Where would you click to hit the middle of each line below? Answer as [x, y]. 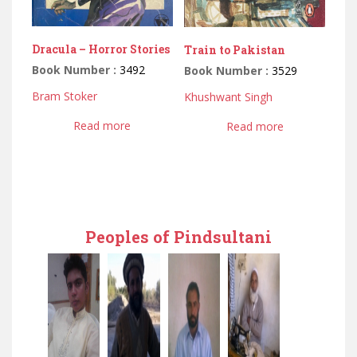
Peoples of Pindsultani [178, 237]
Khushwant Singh [229, 97]
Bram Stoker [65, 96]
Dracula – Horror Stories [101, 49]
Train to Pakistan [235, 50]
